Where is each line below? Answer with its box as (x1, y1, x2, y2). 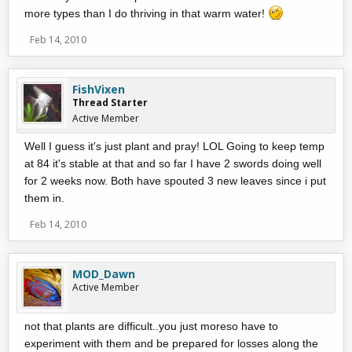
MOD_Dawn (72, 266, 135, 281)
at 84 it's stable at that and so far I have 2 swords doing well (24, 157, 321, 170)
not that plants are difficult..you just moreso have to (24, 320, 278, 332)
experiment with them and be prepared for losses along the (24, 337, 318, 350)
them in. (24, 192, 64, 204)
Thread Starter (72, 96, 148, 109)
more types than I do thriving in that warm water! (24, 7, 268, 20)
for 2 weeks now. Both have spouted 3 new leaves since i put (24, 174, 326, 187)
